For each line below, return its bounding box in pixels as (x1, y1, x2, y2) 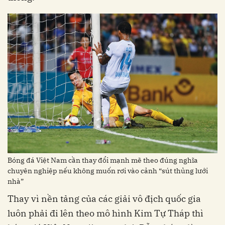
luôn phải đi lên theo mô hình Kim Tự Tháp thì (8, 207, 203, 219)
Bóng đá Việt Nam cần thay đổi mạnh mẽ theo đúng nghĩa (8, 155, 198, 165)
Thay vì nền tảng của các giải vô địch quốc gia (8, 192, 201, 204)
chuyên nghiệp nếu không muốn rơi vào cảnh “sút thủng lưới (8, 166, 208, 175)
